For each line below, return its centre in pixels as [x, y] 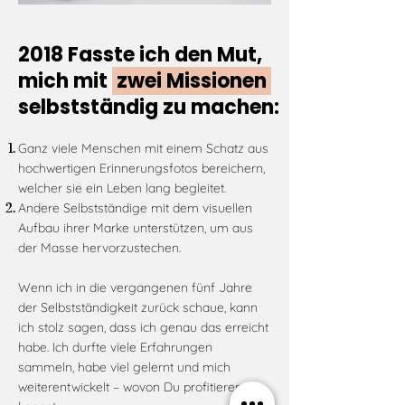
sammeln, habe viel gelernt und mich [124, 367]
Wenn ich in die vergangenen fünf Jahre [135, 287]
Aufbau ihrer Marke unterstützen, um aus [136, 228]
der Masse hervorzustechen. [99, 248]
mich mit [65, 81]
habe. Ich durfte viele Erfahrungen [115, 347]
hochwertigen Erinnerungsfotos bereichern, [141, 168]
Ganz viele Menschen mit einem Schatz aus [143, 148]
